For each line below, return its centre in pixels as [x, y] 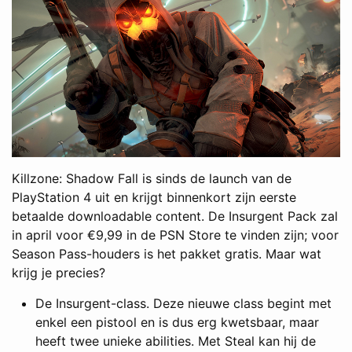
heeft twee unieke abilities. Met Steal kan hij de [176, 341]
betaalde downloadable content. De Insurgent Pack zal [175, 216]
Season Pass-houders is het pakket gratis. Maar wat [167, 253]
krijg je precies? [59, 272]
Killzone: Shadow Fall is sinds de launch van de [152, 178]
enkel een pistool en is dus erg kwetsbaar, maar [177, 322]
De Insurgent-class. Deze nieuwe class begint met [183, 303]
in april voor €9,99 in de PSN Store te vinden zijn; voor [175, 235]
